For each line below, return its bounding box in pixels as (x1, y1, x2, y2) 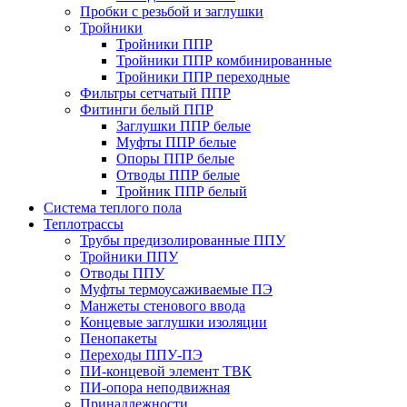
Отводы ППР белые (116, 167, 240, 183)
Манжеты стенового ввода (80, 298, 245, 313)
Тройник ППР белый (116, 184, 247, 199)
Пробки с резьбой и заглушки (80, 4, 263, 19)
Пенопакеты (80, 331, 157, 346)
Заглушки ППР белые (116, 118, 251, 134)
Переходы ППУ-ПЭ (80, 347, 203, 362)
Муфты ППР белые (116, 134, 236, 150)
